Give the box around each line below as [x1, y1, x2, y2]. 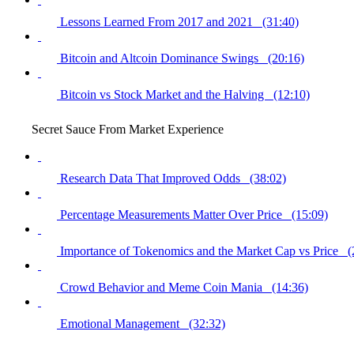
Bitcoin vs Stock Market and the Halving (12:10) [60, 87, 310, 101]
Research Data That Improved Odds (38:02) [60, 171, 286, 185]
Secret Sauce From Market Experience [32, 122, 224, 136]
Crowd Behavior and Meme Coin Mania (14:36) [60, 280, 308, 294]
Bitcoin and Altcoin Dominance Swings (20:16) [60, 51, 304, 65]
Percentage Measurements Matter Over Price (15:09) [60, 207, 328, 221]
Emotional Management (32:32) [60, 316, 225, 330]
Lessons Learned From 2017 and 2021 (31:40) [60, 14, 299, 28]
